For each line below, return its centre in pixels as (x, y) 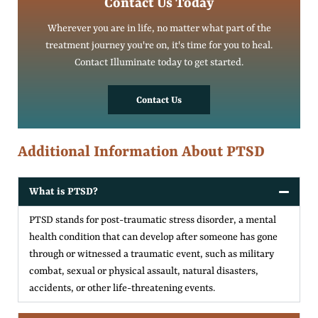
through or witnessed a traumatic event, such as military (152, 254)
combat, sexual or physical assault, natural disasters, (144, 271)
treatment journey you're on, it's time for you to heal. (159, 45)
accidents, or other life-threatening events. (122, 288)
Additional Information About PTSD (141, 152)
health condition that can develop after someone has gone (153, 237)
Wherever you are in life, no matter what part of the (159, 28)
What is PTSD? (64, 191)
